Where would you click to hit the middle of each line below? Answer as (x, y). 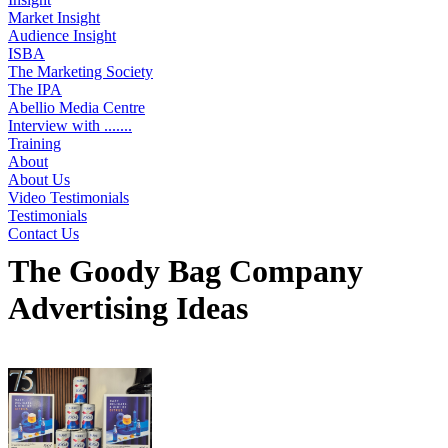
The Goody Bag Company (185, 271)
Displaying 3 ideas (82, 356)
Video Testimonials (68, 197)
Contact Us (43, 233)
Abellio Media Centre (76, 107)
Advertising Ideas (128, 308)
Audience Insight (62, 35)
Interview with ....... (70, 125)
